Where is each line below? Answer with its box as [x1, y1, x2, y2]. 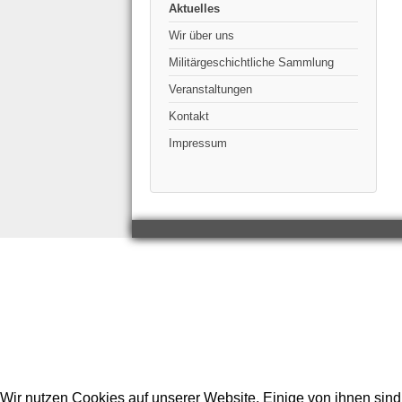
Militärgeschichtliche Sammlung [169, 56, 334, 70]
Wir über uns [169, 29, 234, 43]
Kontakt [169, 109, 209, 124]
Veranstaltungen [169, 83, 252, 97]
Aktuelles [169, 2, 220, 16]
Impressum [169, 136, 227, 151]
